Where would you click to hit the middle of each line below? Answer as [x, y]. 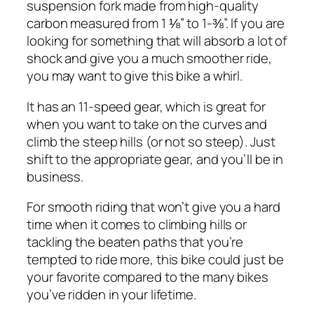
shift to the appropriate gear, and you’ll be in [155, 159]
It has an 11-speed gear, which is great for [146, 106]
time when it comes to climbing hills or [137, 225]
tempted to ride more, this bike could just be [155, 260]
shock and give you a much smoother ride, [149, 59]
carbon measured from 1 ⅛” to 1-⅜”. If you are [156, 23]
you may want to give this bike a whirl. [135, 76]
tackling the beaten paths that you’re [135, 242]
